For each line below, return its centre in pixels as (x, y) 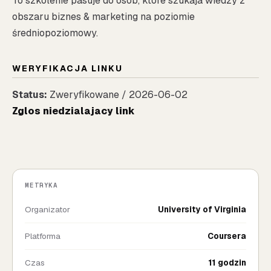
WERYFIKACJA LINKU (67, 68)
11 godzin (227, 262)
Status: (30, 94)
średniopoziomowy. (55, 33)
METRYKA (42, 185)
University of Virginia (202, 209)
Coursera (227, 236)
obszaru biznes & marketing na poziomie (103, 16)
